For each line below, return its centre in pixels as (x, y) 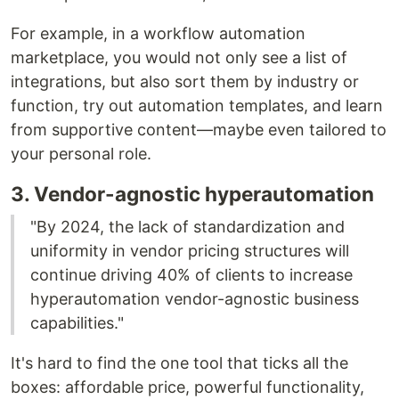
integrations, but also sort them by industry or (185, 81)
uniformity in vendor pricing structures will (190, 251)
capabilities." (77, 323)
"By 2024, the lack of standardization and (187, 227)
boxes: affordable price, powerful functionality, (187, 387)
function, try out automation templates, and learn (197, 106)
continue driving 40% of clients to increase (191, 275)
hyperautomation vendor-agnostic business (195, 299)
